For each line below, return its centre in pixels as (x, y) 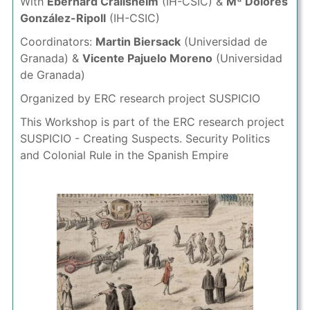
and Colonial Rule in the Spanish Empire (124, 155)
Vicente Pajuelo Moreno (147, 58)
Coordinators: (57, 42)
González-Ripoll (63, 18)
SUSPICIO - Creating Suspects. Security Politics (145, 138)
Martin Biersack (138, 42)
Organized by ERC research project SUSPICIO (140, 98)
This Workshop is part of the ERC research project (152, 122)
